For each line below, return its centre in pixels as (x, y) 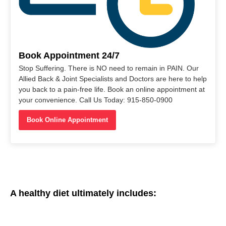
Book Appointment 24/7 (69, 56)
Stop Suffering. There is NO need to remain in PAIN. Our (109, 68)
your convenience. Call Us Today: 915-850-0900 (96, 100)
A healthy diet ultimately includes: (83, 193)
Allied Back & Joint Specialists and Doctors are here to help (113, 79)
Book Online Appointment (67, 120)
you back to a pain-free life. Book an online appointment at (112, 90)
